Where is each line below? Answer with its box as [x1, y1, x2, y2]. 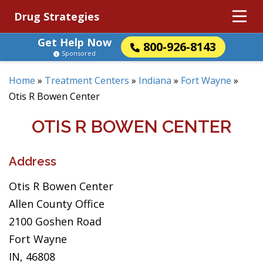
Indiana [139, 74, 171, 87]
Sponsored [62, 49, 96, 58]
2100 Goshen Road [9, 214, 102, 228]
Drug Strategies [14, 9, 99, 23]
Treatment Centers [45, 74, 129, 87]
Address [9, 154, 56, 168]
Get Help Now [38, 35, 112, 49]
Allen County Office [9, 197, 104, 211]
